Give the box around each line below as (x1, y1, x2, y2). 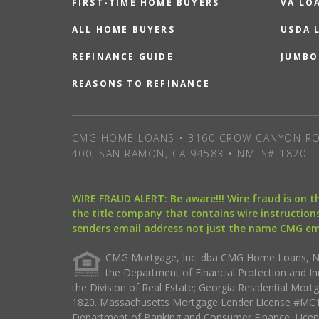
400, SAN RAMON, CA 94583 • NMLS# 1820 (71, 146, 307, 160)
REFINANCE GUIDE (71, 50, 174, 63)
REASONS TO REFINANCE (71, 77, 210, 90)
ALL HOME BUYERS (71, 23, 175, 36)
